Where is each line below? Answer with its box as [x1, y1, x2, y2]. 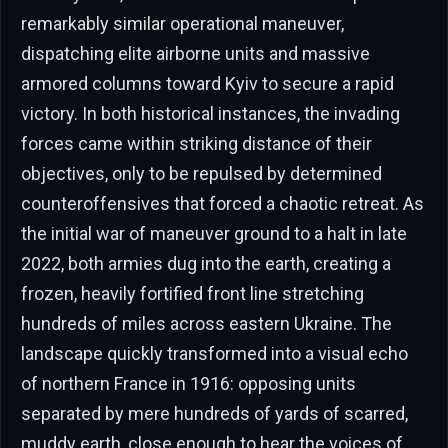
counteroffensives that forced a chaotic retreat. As [21, 192, 424, 214]
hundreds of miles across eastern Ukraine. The [21, 312, 392, 334]
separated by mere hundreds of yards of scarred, [21, 402, 408, 424]
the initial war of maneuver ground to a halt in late [21, 222, 407, 244]
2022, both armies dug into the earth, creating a [21, 252, 391, 274]
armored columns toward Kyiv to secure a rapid [21, 72, 394, 94]
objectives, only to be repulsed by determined [21, 162, 382, 184]
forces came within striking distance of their [21, 132, 372, 154]
